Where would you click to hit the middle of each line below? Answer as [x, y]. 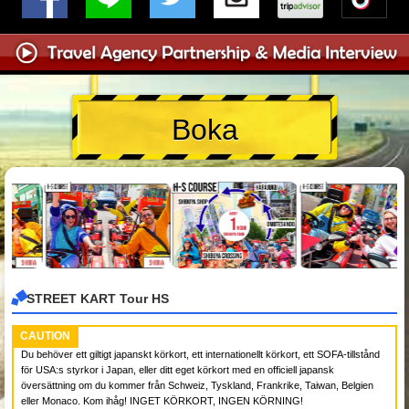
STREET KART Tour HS [98, 299]
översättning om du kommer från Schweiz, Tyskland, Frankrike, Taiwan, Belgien [197, 385]
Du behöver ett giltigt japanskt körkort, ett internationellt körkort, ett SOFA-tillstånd [200, 354]
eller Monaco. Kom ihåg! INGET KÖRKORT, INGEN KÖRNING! [162, 400]
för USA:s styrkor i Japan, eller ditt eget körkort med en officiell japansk [178, 369]
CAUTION [45, 336]
